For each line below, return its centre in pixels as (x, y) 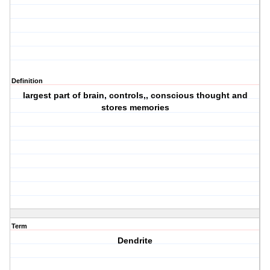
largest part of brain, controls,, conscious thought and (135, 96)
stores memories (135, 108)
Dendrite (135, 241)
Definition (27, 81)
